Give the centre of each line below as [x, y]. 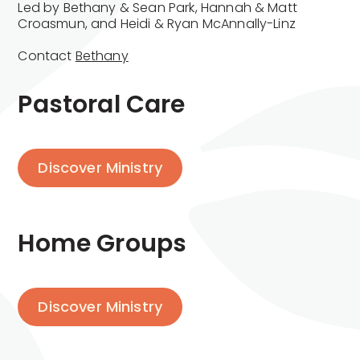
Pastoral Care [102, 104]
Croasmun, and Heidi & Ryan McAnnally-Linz [157, 23]
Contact [47, 55]
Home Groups [102, 243]
